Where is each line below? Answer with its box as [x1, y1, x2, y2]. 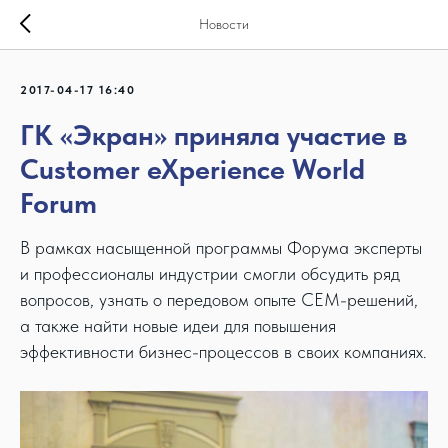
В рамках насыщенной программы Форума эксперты [20, 237, 422, 258]
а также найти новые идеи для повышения [20, 315, 336, 336]
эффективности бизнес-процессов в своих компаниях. [20, 341, 427, 362]
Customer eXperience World [20, 152, 365, 186]
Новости [199, 16, 249, 32]
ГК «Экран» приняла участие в [20, 118, 407, 152]
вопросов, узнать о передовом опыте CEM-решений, [20, 289, 418, 310]
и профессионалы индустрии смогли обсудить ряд [20, 263, 400, 284]
